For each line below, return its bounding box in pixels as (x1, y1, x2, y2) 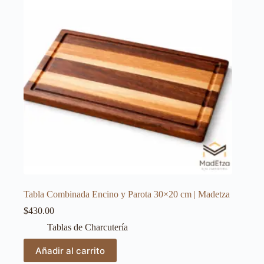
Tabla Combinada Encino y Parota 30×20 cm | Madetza (24, 189, 230, 200)
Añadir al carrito (35, 245, 105, 256)
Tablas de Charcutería (47, 222, 128, 233)
